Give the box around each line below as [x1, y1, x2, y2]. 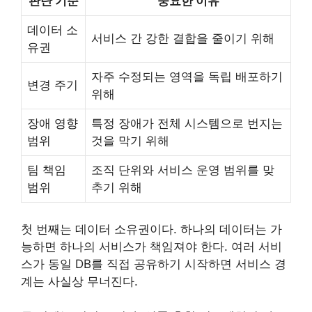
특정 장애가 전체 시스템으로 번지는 [91, 116, 283, 130]
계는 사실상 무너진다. [21, 274, 138, 288]
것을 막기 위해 [91, 134, 169, 148]
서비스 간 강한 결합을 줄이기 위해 [91, 31, 274, 45]
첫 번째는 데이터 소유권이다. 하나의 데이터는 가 [21, 221, 282, 236]
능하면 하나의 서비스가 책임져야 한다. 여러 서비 [21, 239, 282, 253]
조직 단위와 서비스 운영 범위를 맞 [91, 163, 274, 177]
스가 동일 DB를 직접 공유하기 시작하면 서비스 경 [21, 256, 286, 271]
